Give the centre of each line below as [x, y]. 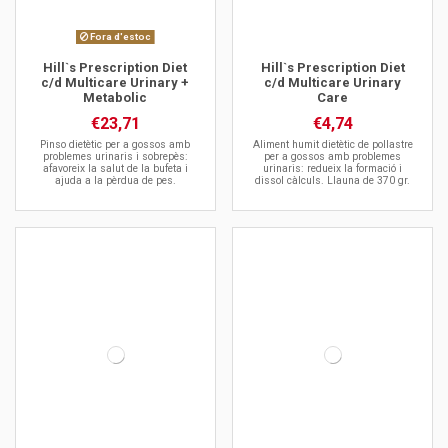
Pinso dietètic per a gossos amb [115, 145]
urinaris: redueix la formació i [333, 169]
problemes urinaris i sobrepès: [115, 157]
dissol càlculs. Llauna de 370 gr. [333, 181]
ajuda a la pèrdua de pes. [115, 181]
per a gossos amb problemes [333, 157]
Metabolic [115, 98]
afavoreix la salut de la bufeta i [115, 169]
